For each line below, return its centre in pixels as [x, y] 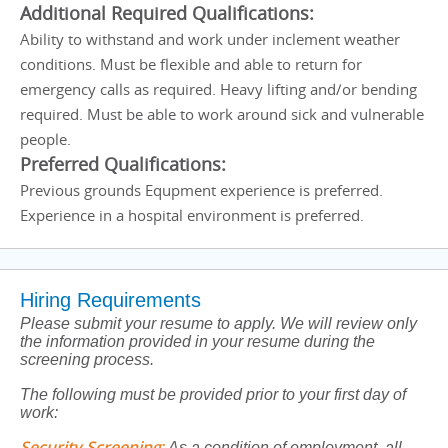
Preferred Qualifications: [123, 164]
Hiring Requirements [110, 300]
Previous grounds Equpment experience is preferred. [201, 190]
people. [45, 139]
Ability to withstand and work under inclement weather [210, 39]
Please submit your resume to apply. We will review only [218, 323]
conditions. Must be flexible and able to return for [191, 64]
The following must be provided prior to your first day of [213, 394]
